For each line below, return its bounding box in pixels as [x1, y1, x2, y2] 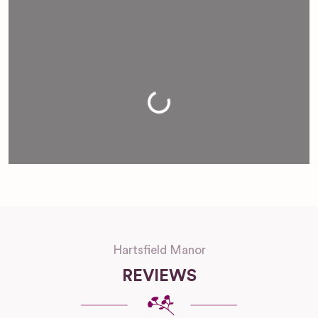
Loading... [120, 91, 170, 133]
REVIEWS [121, 268, 197, 285]
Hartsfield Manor [112, 244, 206, 257]
